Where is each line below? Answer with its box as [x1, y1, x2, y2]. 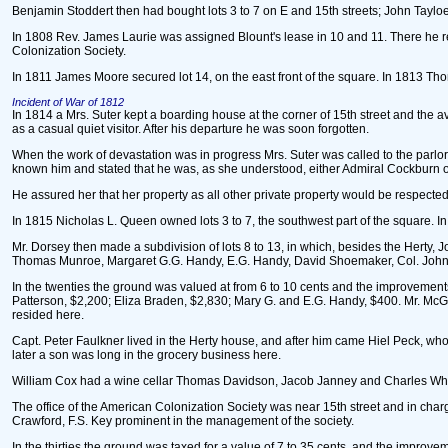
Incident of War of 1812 [12, 96, 124, 108]
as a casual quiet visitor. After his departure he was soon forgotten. [12, 122, 369, 136]
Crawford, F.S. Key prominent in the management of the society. [12, 414, 354, 428]
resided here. [12, 308, 84, 322]
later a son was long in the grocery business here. [12, 348, 281, 362]
